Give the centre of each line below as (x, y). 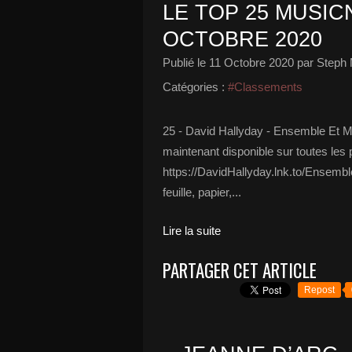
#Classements (265, 87)
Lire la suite (192, 231)
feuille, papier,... (202, 192)
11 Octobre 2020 (251, 62)
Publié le (186, 62)
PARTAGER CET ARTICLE (240, 270)
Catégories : (194, 87)
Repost (319, 290)
